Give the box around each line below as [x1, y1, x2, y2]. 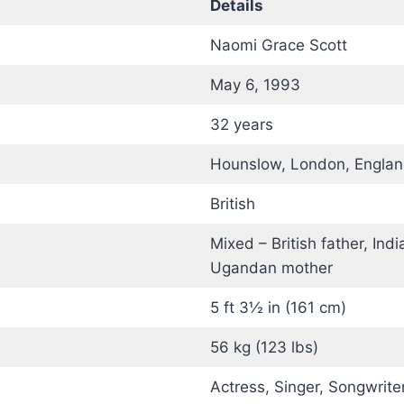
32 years [209, 115, 273, 133]
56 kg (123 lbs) [209, 338, 318, 356]
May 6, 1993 [209, 76, 300, 94]
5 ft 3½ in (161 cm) [209, 298, 346, 317]
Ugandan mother [209, 259, 333, 277]
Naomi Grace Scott [209, 36, 347, 54]
